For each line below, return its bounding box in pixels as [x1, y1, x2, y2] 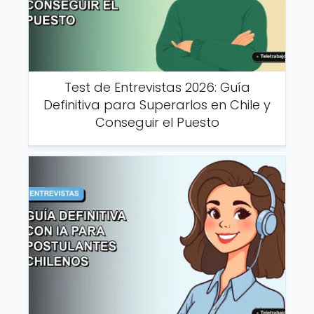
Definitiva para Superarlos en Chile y [43, 96, 271, 114]
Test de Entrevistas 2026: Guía [64, 78, 250, 97]
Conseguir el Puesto [95, 114, 219, 132]
